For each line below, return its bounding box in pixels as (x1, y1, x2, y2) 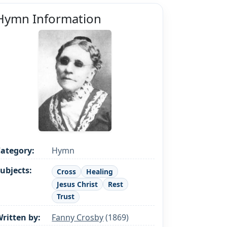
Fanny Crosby (52, 211, 104, 223)
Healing (86, 166, 113, 176)
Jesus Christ (57, 179, 98, 189)
